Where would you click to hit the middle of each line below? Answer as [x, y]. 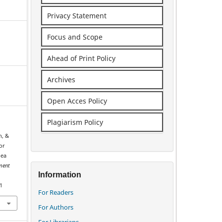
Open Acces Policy [77, 101]
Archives [61, 79]
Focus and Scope [75, 37]
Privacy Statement [77, 15]
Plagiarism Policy [75, 122]
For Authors [56, 207]
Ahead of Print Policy [81, 58]
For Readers [56, 192]
